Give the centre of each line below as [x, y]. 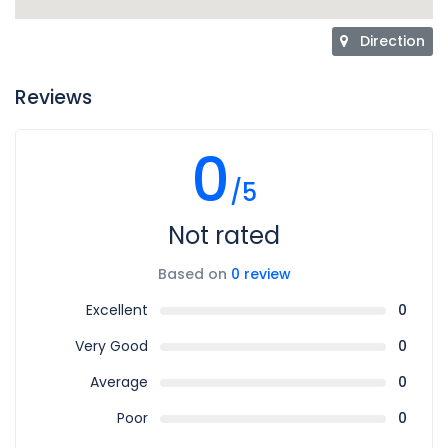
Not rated [224, 235]
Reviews [53, 97]
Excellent [116, 310]
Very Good [111, 346]
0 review [260, 274]
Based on [194, 274]
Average [118, 382]
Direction [392, 41]
